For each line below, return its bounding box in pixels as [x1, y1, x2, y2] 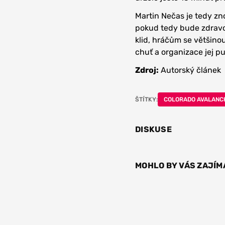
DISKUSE [135, 125, 172, 135]
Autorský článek [159, 65, 221, 75]
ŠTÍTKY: [135, 96, 158, 103]
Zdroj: [135, 65, 159, 75]
